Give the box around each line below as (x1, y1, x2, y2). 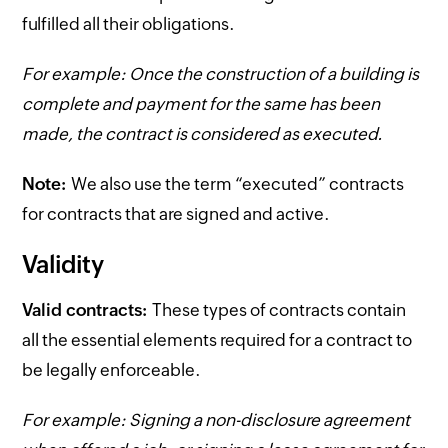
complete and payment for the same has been (22, 93, 381, 114)
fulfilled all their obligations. (22, 13, 236, 34)
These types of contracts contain (152, 299, 407, 320)
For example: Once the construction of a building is (22, 63, 420, 84)
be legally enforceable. (22, 359, 202, 380)
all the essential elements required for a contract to (22, 329, 413, 350)
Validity (22, 250, 110, 278)
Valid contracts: (22, 299, 153, 320)
